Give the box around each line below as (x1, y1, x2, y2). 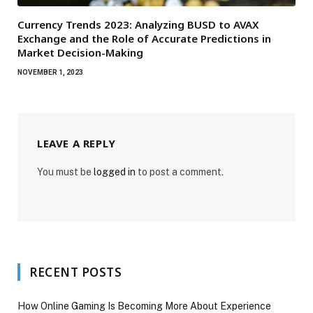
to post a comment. (136, 166, 224, 177)
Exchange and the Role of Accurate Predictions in (17, 31, 271, 45)
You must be (37, 166, 94, 177)
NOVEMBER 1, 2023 (17, 68, 83, 76)
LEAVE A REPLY (37, 136, 116, 150)
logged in (94, 166, 136, 177)
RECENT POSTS (29, 263, 122, 280)
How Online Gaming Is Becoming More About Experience (17, 300, 271, 312)
